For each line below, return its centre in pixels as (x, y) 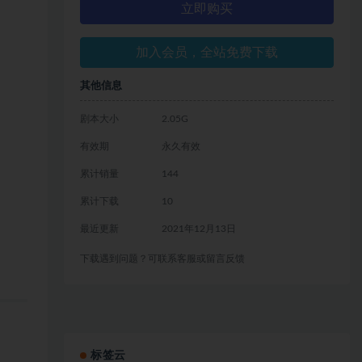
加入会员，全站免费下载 (207, 53)
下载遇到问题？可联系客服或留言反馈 (163, 259)
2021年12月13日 (198, 229)
